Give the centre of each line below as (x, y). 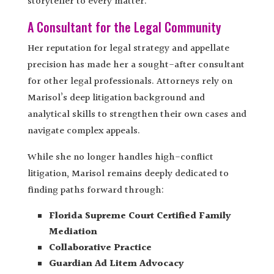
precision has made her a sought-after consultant (136, 65)
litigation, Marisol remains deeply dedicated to (128, 174)
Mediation (73, 232)
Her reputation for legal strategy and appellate (128, 48)
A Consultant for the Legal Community (124, 27)
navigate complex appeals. (83, 131)
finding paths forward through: (95, 190)
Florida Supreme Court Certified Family (140, 216)
